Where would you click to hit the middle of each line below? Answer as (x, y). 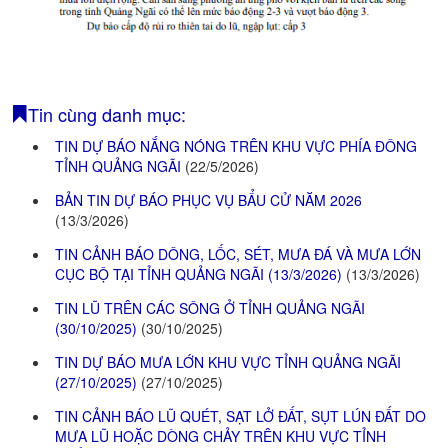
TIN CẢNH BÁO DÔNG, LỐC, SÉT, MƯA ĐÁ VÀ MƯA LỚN (238, 253)
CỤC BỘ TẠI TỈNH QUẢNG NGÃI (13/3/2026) (200, 273)
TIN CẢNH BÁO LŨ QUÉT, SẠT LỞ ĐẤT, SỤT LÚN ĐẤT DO (240, 415)
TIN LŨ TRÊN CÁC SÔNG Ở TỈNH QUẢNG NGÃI (210, 307)
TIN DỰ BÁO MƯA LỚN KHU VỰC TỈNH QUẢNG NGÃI (228, 361)
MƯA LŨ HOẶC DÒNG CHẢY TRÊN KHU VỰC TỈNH (220, 435)
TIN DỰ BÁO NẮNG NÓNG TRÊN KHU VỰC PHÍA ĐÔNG (236, 145)
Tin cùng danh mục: (107, 113)
